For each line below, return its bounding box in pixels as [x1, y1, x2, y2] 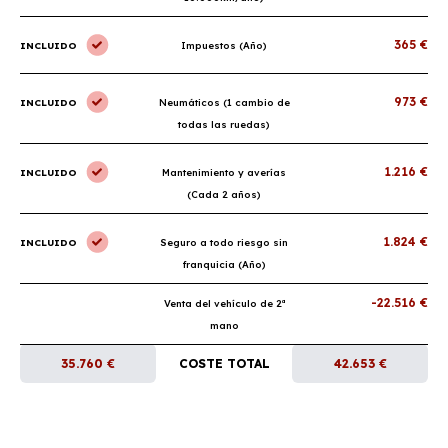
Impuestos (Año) [181, 39, 267, 51]
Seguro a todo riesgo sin [160, 236, 288, 248]
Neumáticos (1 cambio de [158, 96, 290, 108]
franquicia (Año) [182, 258, 266, 270]
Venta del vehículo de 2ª [163, 297, 285, 309]
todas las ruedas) [178, 118, 270, 130]
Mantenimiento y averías [162, 166, 286, 178]
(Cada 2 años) [187, 188, 261, 200]
